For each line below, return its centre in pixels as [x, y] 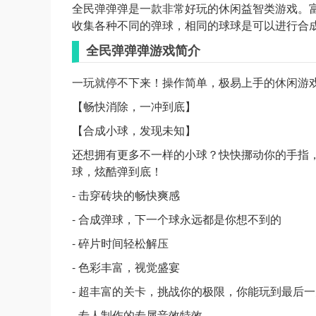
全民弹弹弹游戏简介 [143, 50]
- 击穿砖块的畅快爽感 [126, 195]
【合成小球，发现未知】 [134, 130]
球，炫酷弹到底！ [117, 171]
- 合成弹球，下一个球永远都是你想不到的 [177, 219]
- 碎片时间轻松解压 [120, 243]
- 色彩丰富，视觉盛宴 [126, 267]
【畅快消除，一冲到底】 [134, 106]
